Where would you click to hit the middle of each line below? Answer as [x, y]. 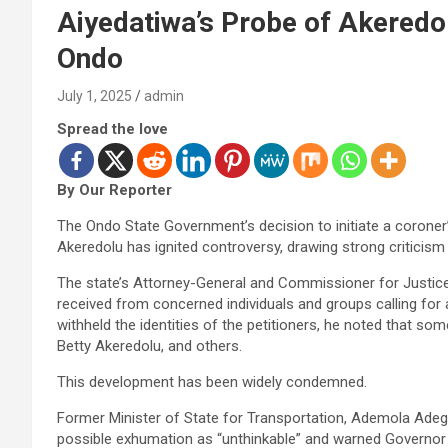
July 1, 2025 [94, 95]
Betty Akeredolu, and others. [149, 345]
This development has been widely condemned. [212, 381]
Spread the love [112, 128]
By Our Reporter [114, 189]
